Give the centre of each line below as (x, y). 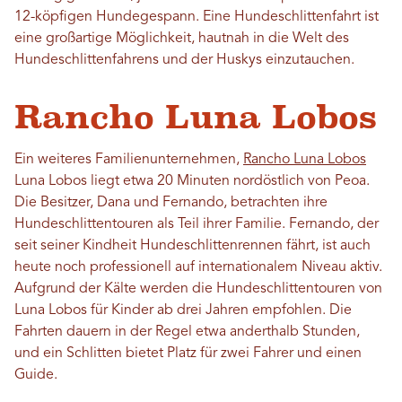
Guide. (36, 375)
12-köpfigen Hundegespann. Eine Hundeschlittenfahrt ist (197, 17)
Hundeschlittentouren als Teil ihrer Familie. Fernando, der (197, 224)
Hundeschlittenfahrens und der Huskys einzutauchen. (184, 60)
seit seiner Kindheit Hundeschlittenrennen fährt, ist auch (192, 246)
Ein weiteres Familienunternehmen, (129, 160)
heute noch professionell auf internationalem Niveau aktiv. (198, 267)
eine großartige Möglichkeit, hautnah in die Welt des (182, 39)
